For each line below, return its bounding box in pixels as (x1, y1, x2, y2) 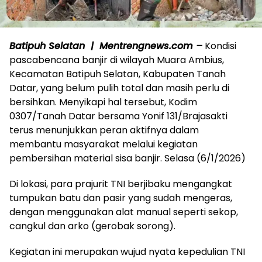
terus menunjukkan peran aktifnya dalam (9, 123, 199, 137)
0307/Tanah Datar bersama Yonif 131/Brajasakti (9, 109, 227, 123)
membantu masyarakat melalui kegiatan (9, 137, 198, 151)
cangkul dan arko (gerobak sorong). (9, 219, 175, 233)
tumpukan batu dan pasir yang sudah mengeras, (9, 191, 232, 205)
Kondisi (202, 39, 236, 53)
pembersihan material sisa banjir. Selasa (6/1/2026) (9, 151, 246, 166)
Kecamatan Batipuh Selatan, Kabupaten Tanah (9, 67, 226, 81)
